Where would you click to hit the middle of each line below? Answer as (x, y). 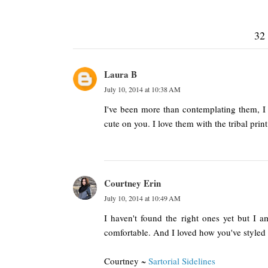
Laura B (121, 74)
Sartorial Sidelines (182, 261)
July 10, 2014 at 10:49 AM (142, 198)
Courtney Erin (133, 183)
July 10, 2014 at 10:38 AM (142, 89)
